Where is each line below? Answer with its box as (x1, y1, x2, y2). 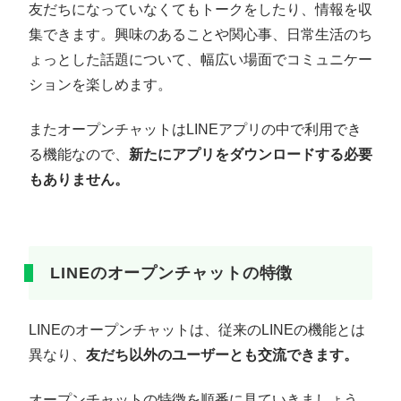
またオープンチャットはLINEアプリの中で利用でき (29, 121, 362, 137)
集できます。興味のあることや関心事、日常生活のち (29, 26, 372, 42)
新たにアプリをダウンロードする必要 (129, 146, 372, 162)
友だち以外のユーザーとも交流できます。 (86, 346, 358, 363)
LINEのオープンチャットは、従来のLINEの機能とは (29, 321, 365, 337)
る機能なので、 (29, 146, 129, 162)
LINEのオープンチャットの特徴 (50, 263, 294, 282)
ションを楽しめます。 (29, 76, 172, 92)
